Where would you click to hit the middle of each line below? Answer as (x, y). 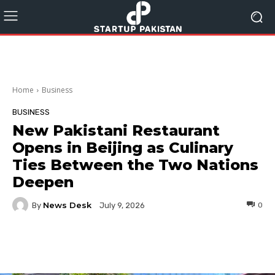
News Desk (67, 205)
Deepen (43, 182)
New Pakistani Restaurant (116, 130)
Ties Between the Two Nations (135, 165)
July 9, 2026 (122, 206)
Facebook (59, 244)
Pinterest (214, 244)
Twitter (138, 244)
